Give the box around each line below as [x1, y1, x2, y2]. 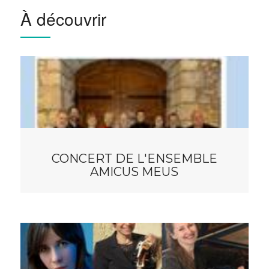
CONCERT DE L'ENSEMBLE [51, 151, 217, 166]
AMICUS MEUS [90, 165, 179, 180]
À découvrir [20, 7, 106, 31]
